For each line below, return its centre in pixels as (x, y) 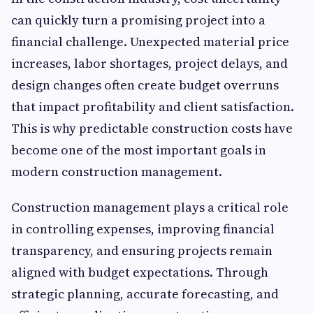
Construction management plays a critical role (150, 208)
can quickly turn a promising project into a (138, 20)
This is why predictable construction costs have (152, 129)
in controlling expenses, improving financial (143, 229)
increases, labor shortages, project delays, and (150, 64)
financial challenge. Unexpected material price (150, 42)
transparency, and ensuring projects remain (142, 251)
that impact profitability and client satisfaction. (153, 107)
